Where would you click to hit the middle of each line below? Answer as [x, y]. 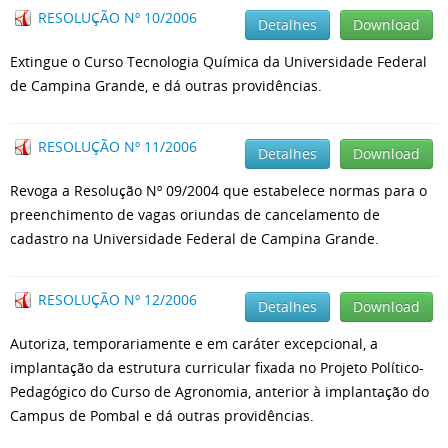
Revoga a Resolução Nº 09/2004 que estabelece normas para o [218, 190]
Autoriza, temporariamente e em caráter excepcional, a [194, 343]
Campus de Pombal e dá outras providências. [162, 415]
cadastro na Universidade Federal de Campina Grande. [194, 238]
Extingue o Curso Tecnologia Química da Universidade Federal [218, 61]
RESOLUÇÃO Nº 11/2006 [117, 146]
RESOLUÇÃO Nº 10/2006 [117, 17]
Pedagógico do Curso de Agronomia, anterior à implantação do [219, 391]
